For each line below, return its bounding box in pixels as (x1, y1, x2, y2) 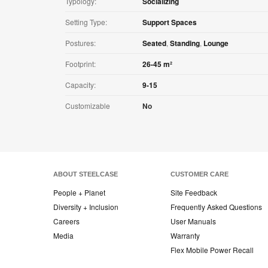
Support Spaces (142, 17, 197, 28)
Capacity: (65, 80, 96, 90)
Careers (53, 216, 80, 227)
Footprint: (65, 59, 96, 69)
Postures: (65, 38, 96, 48)
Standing (170, 38, 200, 49)
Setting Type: (65, 17, 107, 28)
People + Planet (53, 187, 105, 198)
